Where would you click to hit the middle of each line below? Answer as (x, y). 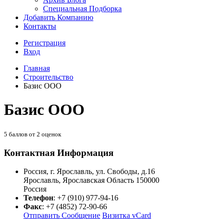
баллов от (22, 134)
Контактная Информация (59, 153)
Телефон (38, 198)
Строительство (48, 77)
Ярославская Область (98, 180)
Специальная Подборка (82, 9)
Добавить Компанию (58, 17)
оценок (51, 134)
